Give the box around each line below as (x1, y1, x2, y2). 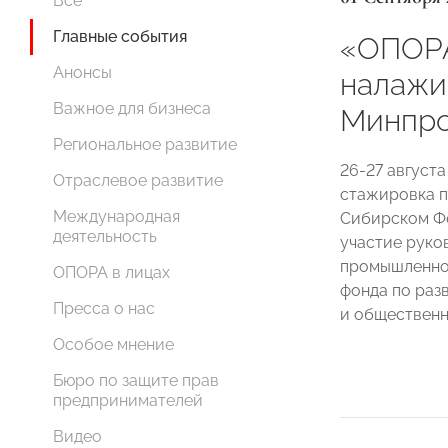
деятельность (53, 227, 157, 246)
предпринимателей (53, 391, 203, 410)
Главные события (53, 27, 187, 46)
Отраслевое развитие (53, 171, 223, 190)
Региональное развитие (53, 135, 237, 154)
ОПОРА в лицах (53, 263, 170, 282)
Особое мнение (53, 335, 174, 354)
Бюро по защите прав (53, 371, 219, 390)
